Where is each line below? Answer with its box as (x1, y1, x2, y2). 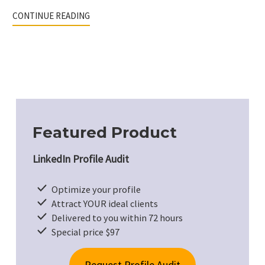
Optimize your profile (51, 183, 141, 195)
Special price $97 (51, 225, 120, 238)
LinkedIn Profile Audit (33, 151, 129, 166)
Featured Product (33, 122, 177, 142)
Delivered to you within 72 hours (51, 211, 183, 224)
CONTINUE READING (12, 9, 90, 21)
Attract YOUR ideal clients (51, 197, 159, 209)
